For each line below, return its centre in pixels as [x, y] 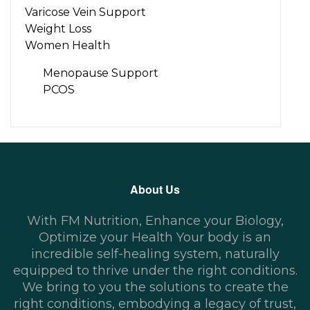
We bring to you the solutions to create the [155, 288]
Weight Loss [58, 29]
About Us [155, 190]
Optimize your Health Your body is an [155, 238]
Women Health [67, 46]
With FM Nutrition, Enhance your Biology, [155, 221]
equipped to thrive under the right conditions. [155, 271]
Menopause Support [100, 73]
